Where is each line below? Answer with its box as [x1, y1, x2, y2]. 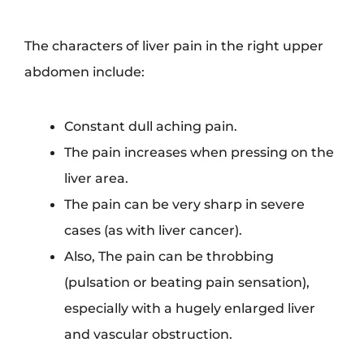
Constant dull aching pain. [64, 117, 238, 134]
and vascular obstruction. [64, 325, 233, 342]
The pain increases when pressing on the [64, 143, 335, 160]
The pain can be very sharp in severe [64, 195, 305, 212]
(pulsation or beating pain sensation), [64, 273, 310, 290]
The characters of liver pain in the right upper [24, 37, 323, 54]
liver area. [64, 169, 129, 186]
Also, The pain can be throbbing [64, 247, 275, 264]
